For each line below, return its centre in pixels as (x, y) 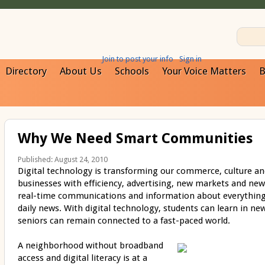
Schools (132, 71)
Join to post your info (138, 59)
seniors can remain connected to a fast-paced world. (124, 221)
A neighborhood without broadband (90, 246)
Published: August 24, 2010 (62, 160)
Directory (26, 71)
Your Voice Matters (204, 71)
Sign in (190, 59)
